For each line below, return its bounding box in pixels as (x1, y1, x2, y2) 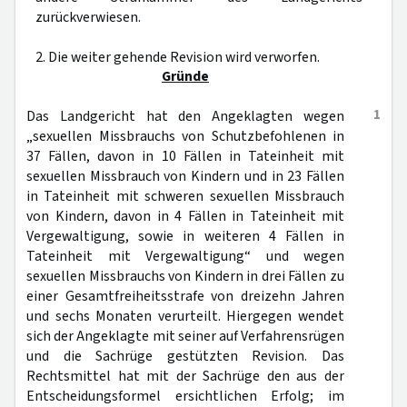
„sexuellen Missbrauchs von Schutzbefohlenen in (26, 126, 344, 146)
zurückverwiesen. (35, 7, 141, 27)
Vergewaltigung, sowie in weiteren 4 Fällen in (26, 226, 344, 246)
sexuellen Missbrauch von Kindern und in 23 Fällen (26, 166, 344, 186)
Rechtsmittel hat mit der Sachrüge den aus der (26, 366, 344, 386)
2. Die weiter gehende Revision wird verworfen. (35, 47, 320, 67)
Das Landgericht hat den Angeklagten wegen (26, 106, 344, 126)
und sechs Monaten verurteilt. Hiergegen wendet (26, 306, 344, 326)
